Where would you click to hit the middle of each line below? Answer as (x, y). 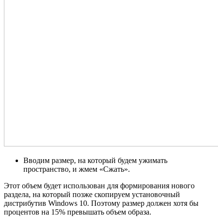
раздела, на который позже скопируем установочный (92, 195)
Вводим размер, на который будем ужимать (95, 161)
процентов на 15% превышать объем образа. (78, 212)
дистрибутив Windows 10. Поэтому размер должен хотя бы (101, 203)
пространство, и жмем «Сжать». (77, 169)
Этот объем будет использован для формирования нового (99, 186)
